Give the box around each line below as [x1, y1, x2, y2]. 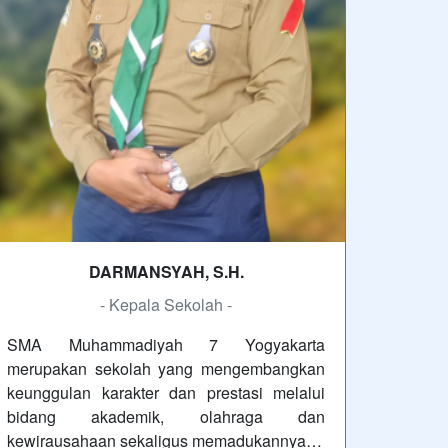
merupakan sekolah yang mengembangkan [7, 357, 325, 381]
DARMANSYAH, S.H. [88, 260, 244, 284]
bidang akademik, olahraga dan [7, 405, 325, 429]
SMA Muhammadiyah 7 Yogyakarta [7, 333, 325, 357]
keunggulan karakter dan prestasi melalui [7, 381, 325, 405]
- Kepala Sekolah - [100, 293, 232, 317]
